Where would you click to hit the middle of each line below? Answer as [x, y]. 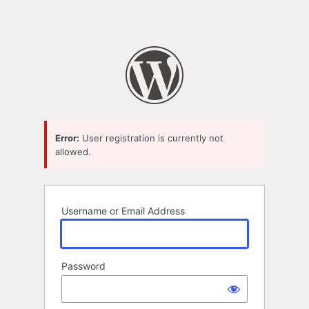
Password [83, 266]
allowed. [73, 151]
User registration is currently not [151, 138]
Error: [67, 138]
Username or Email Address [123, 211]
